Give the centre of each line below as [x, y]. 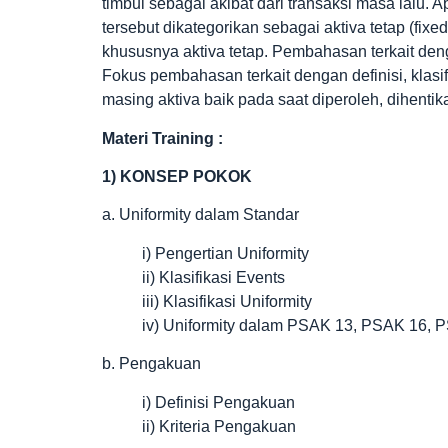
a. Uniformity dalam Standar [200, 215]
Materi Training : [162, 138]
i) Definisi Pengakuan [218, 402]
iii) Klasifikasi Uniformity [227, 301]
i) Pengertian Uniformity [225, 253]
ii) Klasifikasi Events [213, 277]
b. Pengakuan [151, 364]
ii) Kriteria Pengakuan [219, 426]
